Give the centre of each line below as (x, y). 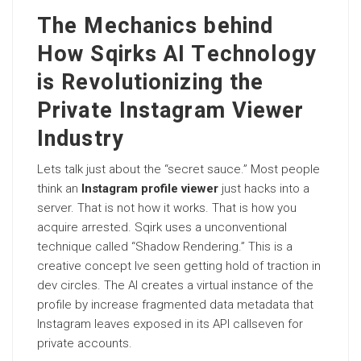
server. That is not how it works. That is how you (167, 208)
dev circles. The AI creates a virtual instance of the (175, 285)
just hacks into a (264, 189)
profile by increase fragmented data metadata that (175, 305)
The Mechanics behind (156, 26)
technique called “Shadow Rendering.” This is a (165, 247)
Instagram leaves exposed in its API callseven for (170, 324)
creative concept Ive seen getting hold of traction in (179, 266)
